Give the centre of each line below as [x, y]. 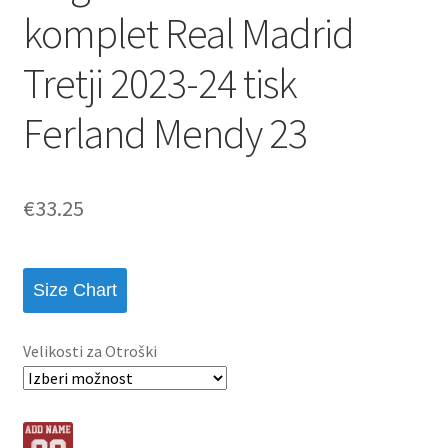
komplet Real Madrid [188, 32]
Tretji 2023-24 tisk [159, 82]
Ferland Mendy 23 [164, 132]
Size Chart [74, 290]
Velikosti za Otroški [89, 350]
